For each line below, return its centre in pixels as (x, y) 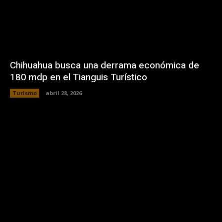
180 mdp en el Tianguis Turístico (79, 77)
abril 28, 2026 (64, 93)
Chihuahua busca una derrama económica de (105, 65)
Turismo (25, 93)
